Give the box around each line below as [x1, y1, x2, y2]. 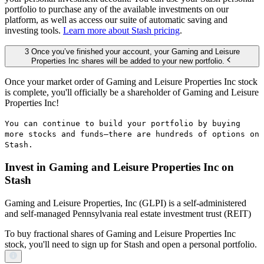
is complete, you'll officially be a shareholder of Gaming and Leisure [5, 87, 259, 98]
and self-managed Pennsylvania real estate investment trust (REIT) [5, 208, 251, 219]
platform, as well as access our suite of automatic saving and [5, 14, 227, 25]
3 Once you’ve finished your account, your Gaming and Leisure [24, 47, 240, 56]
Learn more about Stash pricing [63, 25, 180, 35]
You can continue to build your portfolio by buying [5, 119, 240, 128]
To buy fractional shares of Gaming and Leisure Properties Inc [5, 228, 236, 239]
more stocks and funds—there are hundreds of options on [5, 130, 259, 139]
